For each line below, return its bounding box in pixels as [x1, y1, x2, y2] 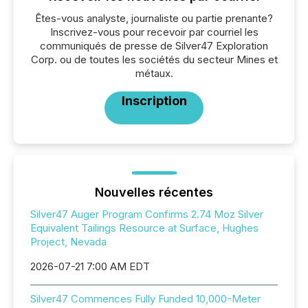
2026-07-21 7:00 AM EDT [30, 260, 150, 273]
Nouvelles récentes [95, 185, 213, 199]
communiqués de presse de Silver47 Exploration [40, 39, 268, 52]
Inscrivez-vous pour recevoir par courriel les [49, 25, 258, 38]
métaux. [135, 67, 173, 80]
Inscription [121, 93, 187, 108]
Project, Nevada [30, 235, 107, 248]
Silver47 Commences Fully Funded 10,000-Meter [30, 292, 261, 305]
